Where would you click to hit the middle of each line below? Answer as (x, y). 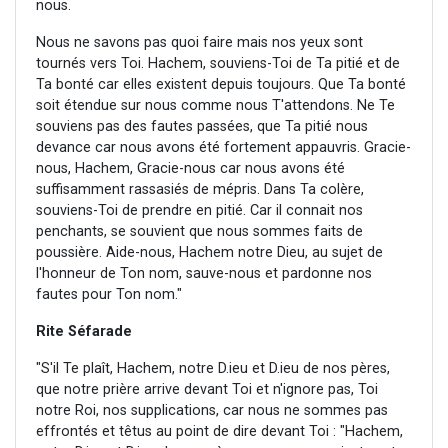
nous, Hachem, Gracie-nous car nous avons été (190, 169)
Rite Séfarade (84, 332)
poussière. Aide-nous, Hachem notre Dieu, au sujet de (209, 253)
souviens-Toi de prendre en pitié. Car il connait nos (199, 211)
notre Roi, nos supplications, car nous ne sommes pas (212, 411)
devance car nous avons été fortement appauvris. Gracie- (223, 148)
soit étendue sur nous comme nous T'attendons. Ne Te (215, 106)
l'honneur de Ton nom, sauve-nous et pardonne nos (204, 274)
